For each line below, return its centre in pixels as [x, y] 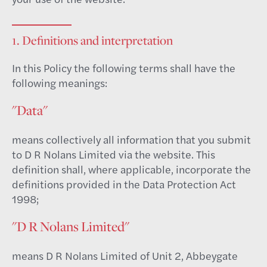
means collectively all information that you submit [131, 139]
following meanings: [60, 83]
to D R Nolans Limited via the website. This [114, 154]
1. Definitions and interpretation [92, 40]
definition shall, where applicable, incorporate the [131, 169]
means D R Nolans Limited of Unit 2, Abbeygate [125, 255]
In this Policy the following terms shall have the [124, 68]
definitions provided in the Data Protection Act [124, 184]
